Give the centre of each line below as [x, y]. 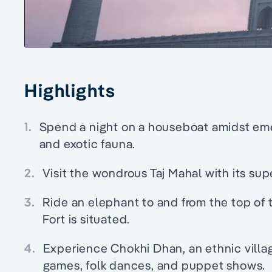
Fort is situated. [86, 219]
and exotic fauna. [87, 144]
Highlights [70, 91]
